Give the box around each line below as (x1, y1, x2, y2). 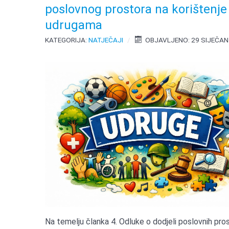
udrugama (45, 18, 103, 33)
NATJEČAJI (88, 36, 124, 44)
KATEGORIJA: (45, 36, 89, 44)
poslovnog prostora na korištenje (45, 2, 227, 17)
